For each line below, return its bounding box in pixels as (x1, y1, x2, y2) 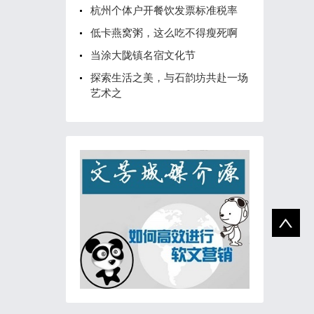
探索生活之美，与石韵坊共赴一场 (90, 71, 248, 84)
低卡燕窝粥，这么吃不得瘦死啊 (90, 27, 238, 39)
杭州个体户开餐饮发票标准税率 (90, 4, 238, 17)
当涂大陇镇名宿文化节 (90, 49, 196, 62)
